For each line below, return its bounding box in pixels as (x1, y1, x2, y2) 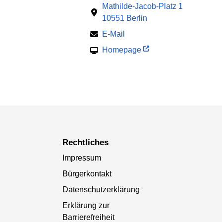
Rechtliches (68, 138, 109, 148)
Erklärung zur (62, 201, 110, 210)
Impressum (62, 154, 101, 163)
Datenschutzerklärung (62, 185, 140, 194)
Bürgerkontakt (62, 169, 111, 178)
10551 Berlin (102, 14, 147, 23)
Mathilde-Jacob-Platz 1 (102, 2, 183, 11)
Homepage (102, 46, 141, 55)
